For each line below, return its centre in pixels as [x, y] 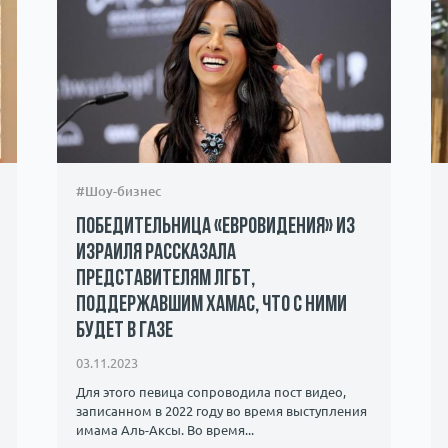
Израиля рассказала [155, 254]
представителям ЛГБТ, [165, 280]
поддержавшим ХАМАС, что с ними [211, 306]
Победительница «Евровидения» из [215, 228]
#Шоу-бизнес [118, 191]
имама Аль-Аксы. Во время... [164, 429]
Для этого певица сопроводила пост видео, [210, 391]
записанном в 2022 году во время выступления [221, 410]
